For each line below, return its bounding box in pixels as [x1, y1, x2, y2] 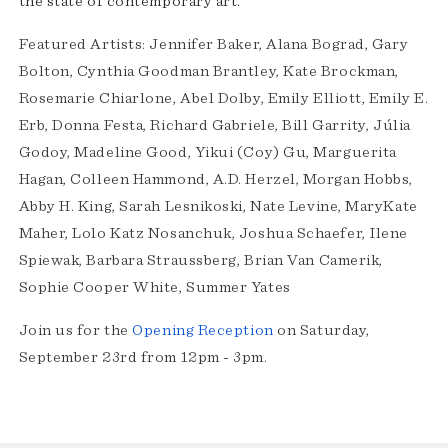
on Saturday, [273, 322, 370, 339]
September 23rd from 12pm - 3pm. [18, 349, 272, 366]
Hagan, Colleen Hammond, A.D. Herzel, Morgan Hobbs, [18, 171, 413, 188]
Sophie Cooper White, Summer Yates [18, 279, 291, 296]
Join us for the [18, 322, 133, 339]
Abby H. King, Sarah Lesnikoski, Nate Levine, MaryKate [18, 198, 418, 215]
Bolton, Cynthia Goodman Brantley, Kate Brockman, [18, 63, 399, 80]
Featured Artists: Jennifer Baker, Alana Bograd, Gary [18, 36, 409, 53]
